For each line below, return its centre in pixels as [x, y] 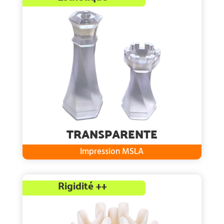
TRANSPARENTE [112, 134]
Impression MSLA [112, 152]
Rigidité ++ [82, 186]
